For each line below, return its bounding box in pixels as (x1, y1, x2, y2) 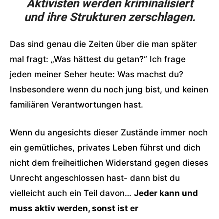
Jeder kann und (134, 188, 198, 198)
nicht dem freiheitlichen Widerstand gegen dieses (10, 158, 208, 168)
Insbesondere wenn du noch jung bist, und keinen (10, 85, 208, 94)
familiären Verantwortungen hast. (10, 100, 143, 109)
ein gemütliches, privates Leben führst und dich (10, 143, 200, 153)
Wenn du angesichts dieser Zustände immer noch (10, 128, 208, 137)
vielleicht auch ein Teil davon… (10, 188, 134, 198)
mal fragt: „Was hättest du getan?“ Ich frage (10, 54, 186, 64)
